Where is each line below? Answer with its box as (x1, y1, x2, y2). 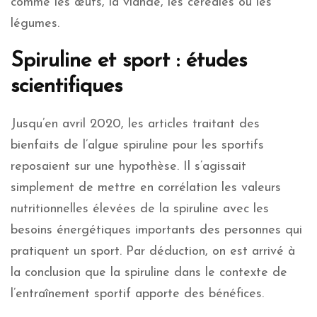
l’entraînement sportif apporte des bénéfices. (11, 287, 264, 301)
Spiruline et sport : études (11, 50, 247, 73)
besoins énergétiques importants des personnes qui (11, 224, 302, 238)
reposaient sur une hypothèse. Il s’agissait (11, 160, 246, 174)
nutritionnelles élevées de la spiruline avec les (11, 202, 269, 217)
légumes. (11, 17, 59, 31)
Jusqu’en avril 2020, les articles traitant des (11, 117, 260, 132)
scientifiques (11, 76, 122, 98)
